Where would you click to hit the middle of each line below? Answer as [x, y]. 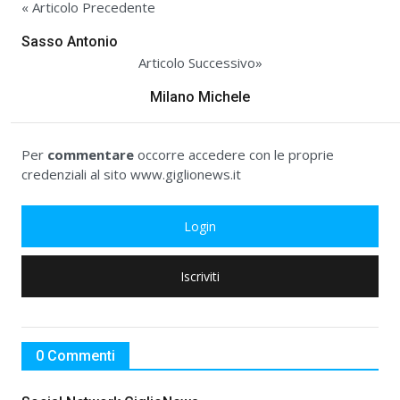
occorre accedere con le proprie [234, 155]
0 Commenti [75, 356]
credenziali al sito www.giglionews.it [131, 175]
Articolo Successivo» [200, 63]
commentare [91, 155]
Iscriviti [200, 277]
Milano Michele [200, 97]
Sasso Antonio [70, 42]
